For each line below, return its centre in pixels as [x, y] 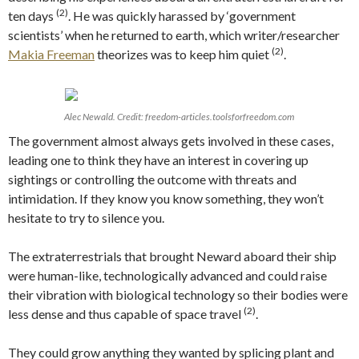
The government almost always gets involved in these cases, [171, 140]
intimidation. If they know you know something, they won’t [166, 198]
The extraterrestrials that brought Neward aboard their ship [172, 256]
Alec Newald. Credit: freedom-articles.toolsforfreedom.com [179, 116]
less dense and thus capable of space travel [126, 313]
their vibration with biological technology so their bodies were [178, 294]
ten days [32, 15]
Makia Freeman [51, 54]
